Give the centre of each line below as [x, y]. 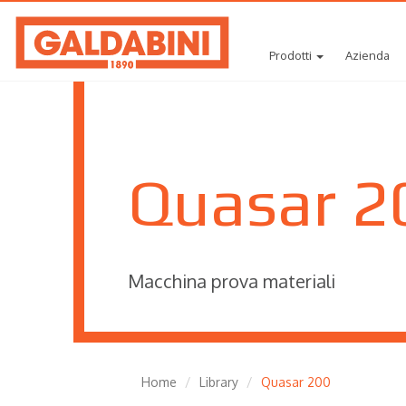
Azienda [367, 55]
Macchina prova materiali [231, 281]
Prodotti [292, 55]
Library [218, 382]
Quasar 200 [295, 382]
